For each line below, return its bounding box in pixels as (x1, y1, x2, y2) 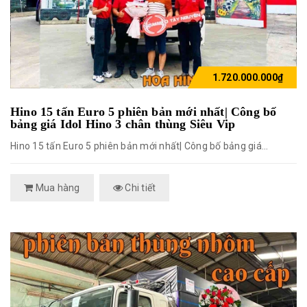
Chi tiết (123, 182, 156, 193)
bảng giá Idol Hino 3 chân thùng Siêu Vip (10, 117, 236, 131)
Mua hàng (33, 182, 80, 193)
